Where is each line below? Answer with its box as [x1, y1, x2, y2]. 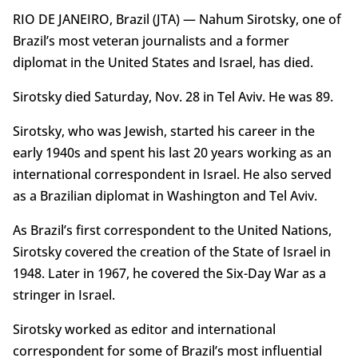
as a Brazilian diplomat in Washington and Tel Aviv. [12, 187, 317, 205]
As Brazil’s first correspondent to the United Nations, [12, 221, 332, 240]
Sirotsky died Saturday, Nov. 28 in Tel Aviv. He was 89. [12, 88, 333, 106]
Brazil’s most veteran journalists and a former [12, 32, 289, 50]
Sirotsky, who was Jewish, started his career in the [12, 122, 315, 141]
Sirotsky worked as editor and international [12, 320, 276, 339]
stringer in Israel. [12, 286, 115, 304]
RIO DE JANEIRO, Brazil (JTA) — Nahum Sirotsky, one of [12, 10, 341, 29]
